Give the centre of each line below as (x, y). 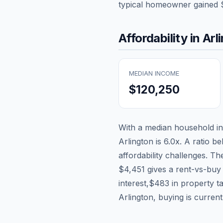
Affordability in (161, 38)
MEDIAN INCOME (154, 73)
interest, (134, 183)
